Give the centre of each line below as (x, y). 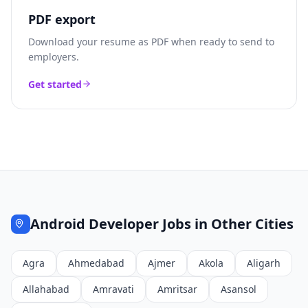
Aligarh (264, 263)
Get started (55, 84)
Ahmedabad (96, 263)
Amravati (113, 289)
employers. (54, 57)
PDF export (62, 19)
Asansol (239, 289)
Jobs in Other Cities (226, 224)
